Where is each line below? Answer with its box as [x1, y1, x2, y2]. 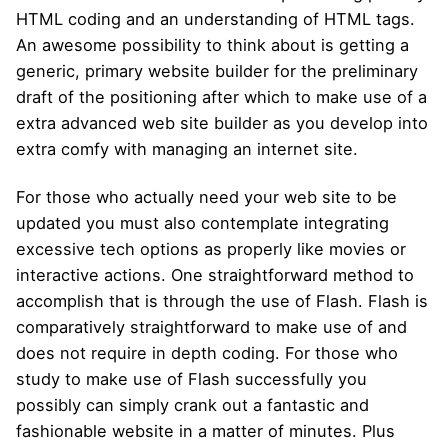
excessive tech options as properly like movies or [16, 239, 406, 260]
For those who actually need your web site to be [16, 187, 397, 208]
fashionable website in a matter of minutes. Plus [16, 421, 395, 442]
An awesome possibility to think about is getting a [16, 35, 409, 56]
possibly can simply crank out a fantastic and [16, 395, 369, 416]
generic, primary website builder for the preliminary [16, 61, 418, 82]
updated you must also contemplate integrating [16, 213, 389, 234]
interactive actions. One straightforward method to [16, 265, 414, 286]
